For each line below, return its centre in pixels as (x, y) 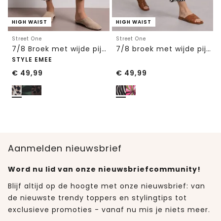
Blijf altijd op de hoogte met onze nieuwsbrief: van (107, 186)
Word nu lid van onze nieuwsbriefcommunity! (104, 169)
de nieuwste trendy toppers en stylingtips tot (97, 198)
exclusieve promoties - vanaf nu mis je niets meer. (109, 209)
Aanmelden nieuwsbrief (65, 148)
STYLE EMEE (32, 59)
